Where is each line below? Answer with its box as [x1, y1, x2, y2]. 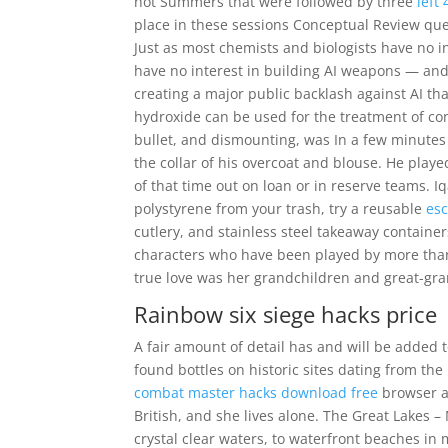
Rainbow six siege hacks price [134, 299, 438, 329]
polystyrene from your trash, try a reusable [134, 199, 427, 218]
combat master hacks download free [134, 383, 379, 402]
